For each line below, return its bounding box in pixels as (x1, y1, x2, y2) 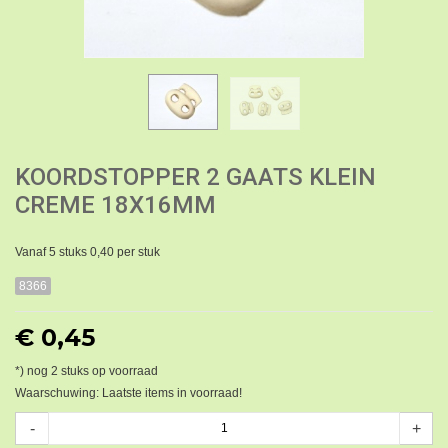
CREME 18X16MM (15, 190, 216, 219)
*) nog (15, 363, 51, 378)
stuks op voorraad (58, 363, 158, 378)
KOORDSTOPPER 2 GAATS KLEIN (15, 162, 376, 191)
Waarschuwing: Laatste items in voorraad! (15, 385, 242, 400)
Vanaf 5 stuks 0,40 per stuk (15, 244, 160, 259)
